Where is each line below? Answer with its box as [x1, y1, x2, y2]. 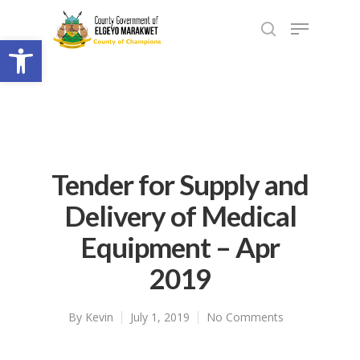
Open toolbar [7, 30, 94, 64]
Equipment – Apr [80, 230, 280, 264]
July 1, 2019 [130, 309, 190, 325]
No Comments [207, 309, 284, 325]
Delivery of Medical [63, 198, 297, 232]
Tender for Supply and [51, 167, 309, 201]
